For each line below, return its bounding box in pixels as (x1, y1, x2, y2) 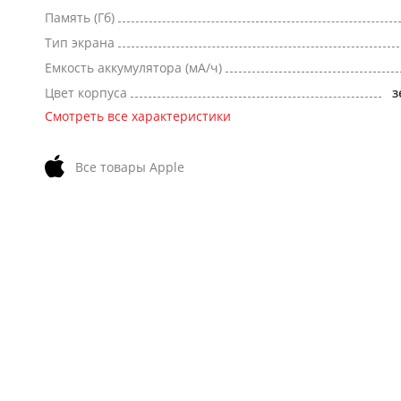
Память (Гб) (45, 9, 115, 26)
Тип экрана (45, 34, 115, 51)
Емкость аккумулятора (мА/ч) (45, 59, 222, 76)
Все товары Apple (74, 158, 184, 175)
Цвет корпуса (45, 84, 127, 101)
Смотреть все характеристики (45, 107, 231, 124)
